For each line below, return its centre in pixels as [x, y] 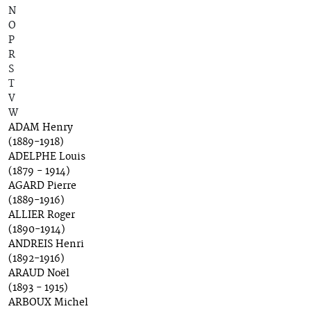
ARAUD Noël [39, 274]
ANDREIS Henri [46, 245]
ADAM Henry [41, 128]
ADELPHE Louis [47, 157]
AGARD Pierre [42, 186]
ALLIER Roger [42, 216]
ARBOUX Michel [48, 303]
